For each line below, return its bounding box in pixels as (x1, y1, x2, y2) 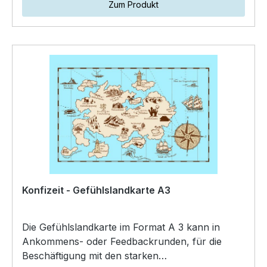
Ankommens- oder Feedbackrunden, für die (22, 235, 222, 247)
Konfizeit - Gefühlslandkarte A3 (22, 184, 170, 196)
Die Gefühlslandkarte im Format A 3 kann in (22, 221, 220, 233)
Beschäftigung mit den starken (22, 249, 159, 262)
